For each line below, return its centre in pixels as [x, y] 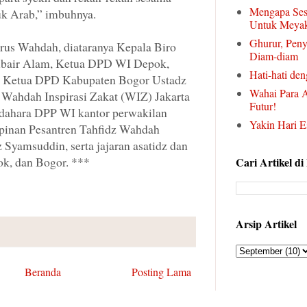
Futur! [263, 106]
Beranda [42, 271]
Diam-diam [274, 56]
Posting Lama [161, 271]
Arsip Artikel [266, 224]
